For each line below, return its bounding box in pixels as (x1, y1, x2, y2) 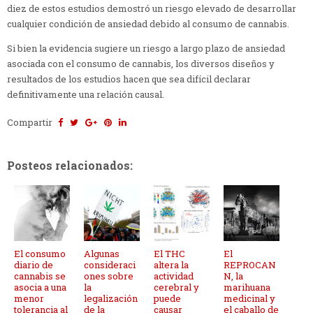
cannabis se (14, 270, 66, 283)
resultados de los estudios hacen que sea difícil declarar (7, 73, 251, 86)
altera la (154, 259, 189, 272)
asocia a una (14, 281, 66, 294)
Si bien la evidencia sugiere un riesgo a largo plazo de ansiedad (7, 42, 285, 55)
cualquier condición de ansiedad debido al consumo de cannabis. (7, 17, 289, 31)
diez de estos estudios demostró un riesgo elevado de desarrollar (7, 2, 296, 15)
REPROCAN (224, 259, 276, 272)
